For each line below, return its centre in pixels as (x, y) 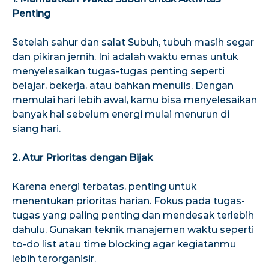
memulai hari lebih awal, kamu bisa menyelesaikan (134, 100)
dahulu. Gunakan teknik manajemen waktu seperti (133, 229)
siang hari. (36, 128)
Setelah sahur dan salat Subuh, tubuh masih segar (133, 42)
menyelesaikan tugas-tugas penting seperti (118, 71)
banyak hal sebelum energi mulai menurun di (121, 114)
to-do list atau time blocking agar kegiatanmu (124, 244)
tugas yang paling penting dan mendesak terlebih (133, 215)
